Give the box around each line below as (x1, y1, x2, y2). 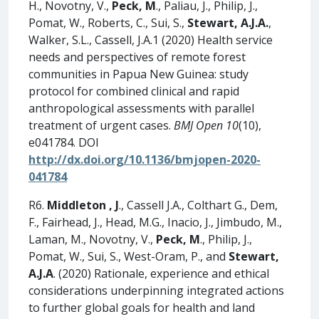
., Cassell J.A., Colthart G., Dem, (119, 197, 278, 213)
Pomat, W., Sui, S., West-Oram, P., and (28, 248, 229, 264)
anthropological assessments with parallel (28, 100, 254, 116)
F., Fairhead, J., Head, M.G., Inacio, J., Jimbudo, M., (28, 214, 282, 230)
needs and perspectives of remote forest (28, 48, 246, 65)
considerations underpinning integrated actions (28, 282, 284, 298)
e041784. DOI (28, 134, 99, 150)
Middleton (47, 197, 106, 213)
